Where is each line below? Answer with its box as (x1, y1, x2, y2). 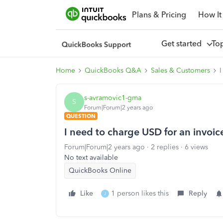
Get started (161, 38, 206, 48)
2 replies (151, 143, 179, 151)
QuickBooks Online (69, 166, 131, 175)
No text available (64, 153, 118, 162)
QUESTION (66, 112, 96, 119)
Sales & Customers (151, 66, 210, 75)
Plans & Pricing (131, 9, 186, 19)
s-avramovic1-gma (84, 93, 141, 102)
